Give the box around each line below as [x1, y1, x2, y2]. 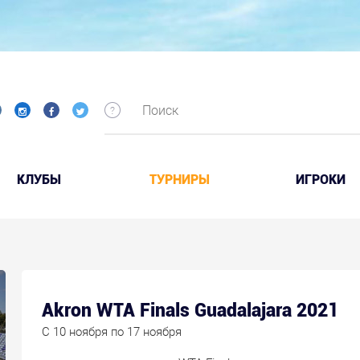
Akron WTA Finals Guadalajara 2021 [41, 300, 338, 321]
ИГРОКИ [295, 172, 346, 187]
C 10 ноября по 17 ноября [41, 325, 182, 339]
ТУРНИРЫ [149, 172, 211, 187]
